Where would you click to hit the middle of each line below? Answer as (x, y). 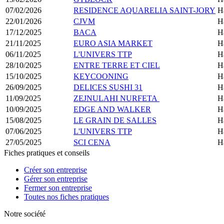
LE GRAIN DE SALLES (115, 120)
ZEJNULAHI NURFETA (116, 98)
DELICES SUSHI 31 (108, 87)
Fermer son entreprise (58, 187)
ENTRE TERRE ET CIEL (117, 65)
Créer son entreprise (55, 169)
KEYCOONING (101, 76)
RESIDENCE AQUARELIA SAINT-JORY (144, 10)
